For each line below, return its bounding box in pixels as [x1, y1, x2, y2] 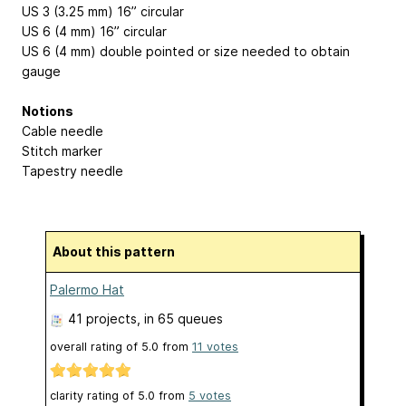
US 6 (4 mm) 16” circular [22, 23, 167, 39]
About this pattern [62, 244, 175, 259]
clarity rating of [50, 389, 138, 403]
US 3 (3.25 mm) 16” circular [22, 3, 184, 19]
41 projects [68, 311, 137, 326]
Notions [22, 103, 73, 120]
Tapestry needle [22, 163, 123, 179]
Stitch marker [22, 143, 102, 159]
